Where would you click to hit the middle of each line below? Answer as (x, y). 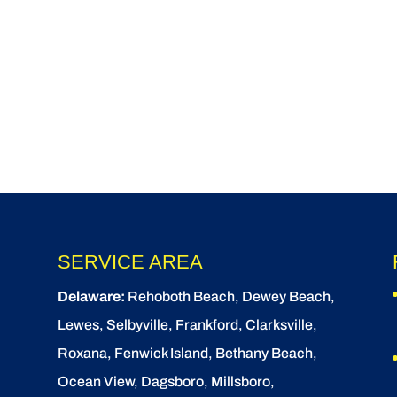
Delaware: (91, 296)
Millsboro (240, 381)
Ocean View (95, 381)
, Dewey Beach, (284, 296)
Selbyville (137, 324)
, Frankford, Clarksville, (242, 324)
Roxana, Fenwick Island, (136, 353)
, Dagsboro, (172, 381)
